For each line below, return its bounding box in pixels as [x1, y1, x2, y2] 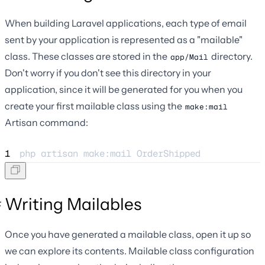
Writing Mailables [5, 193, 141, 214]
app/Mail [170, 51, 208, 62]
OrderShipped [137, 147, 201, 160]
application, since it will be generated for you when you [5, 83, 243, 95]
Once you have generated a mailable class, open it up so [5, 228, 251, 240]
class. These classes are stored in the [5, 50, 169, 62]
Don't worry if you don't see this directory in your [5, 66, 211, 79]
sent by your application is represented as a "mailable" [5, 33, 243, 46]
